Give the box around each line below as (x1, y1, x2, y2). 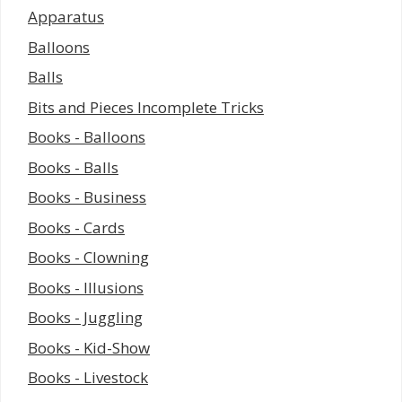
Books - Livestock (28, 367, 148, 389)
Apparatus (28, 6, 104, 28)
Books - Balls (28, 156, 118, 178)
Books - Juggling (28, 307, 143, 328)
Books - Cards (28, 216, 125, 238)
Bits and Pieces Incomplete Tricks (28, 96, 264, 118)
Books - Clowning (28, 247, 149, 268)
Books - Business (28, 187, 146, 208)
